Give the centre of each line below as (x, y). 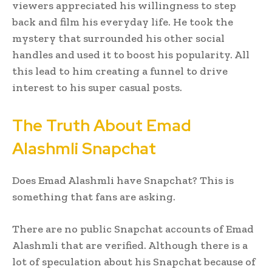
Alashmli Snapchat (84, 148)
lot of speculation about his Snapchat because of (134, 261)
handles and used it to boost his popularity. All (131, 54)
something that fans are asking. (94, 196)
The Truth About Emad (102, 125)
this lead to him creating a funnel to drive (120, 71)
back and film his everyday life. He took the (123, 22)
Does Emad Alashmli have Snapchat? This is (123, 180)
